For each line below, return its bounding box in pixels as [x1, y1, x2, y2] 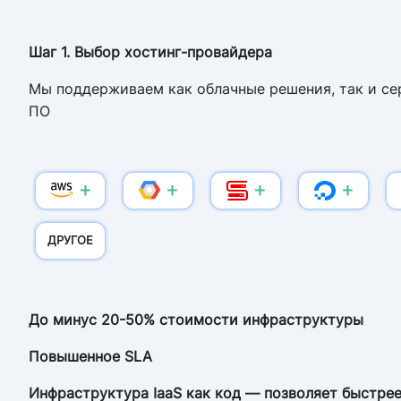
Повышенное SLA [29, 346, 152, 365]
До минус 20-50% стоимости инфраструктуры [29, 310, 363, 328]
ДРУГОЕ [47, 233, 93, 247]
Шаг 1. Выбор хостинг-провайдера [29, 42, 272, 61]
